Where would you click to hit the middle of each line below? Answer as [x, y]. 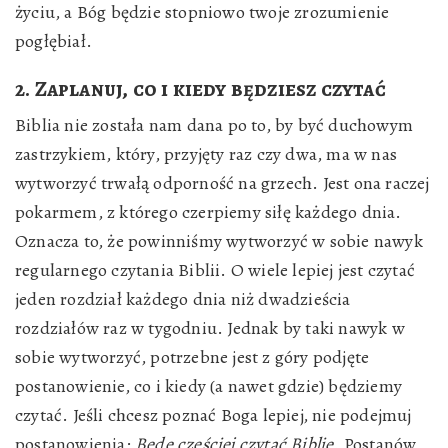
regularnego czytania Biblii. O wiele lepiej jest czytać [215, 270]
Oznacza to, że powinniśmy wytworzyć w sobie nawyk [219, 241]
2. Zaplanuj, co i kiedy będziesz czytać [200, 89]
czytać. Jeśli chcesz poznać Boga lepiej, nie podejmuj [213, 415]
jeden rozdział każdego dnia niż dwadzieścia [183, 299]
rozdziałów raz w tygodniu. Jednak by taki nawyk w [210, 328]
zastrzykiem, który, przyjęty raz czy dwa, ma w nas [206, 154]
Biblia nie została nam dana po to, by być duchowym [214, 125]
